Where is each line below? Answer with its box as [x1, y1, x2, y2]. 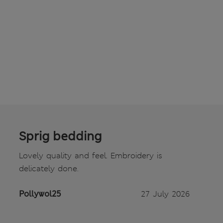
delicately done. [19, 163, 79, 174]
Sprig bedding [19, 128, 102, 145]
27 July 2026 [141, 189, 190, 200]
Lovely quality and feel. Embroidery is [19, 150, 162, 161]
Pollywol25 [19, 189, 61, 200]
